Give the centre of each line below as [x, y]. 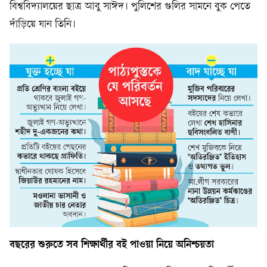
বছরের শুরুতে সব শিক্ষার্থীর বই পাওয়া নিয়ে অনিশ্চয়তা [112, 246]
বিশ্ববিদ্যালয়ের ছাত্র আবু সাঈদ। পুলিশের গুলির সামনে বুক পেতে [130, 7]
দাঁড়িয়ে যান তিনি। [43, 25]
